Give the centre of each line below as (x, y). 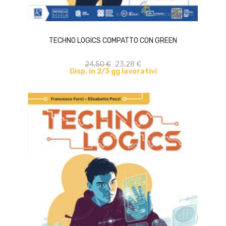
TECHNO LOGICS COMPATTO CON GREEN (113, 41)
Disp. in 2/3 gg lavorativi (113, 71)
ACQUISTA (122, 18)
